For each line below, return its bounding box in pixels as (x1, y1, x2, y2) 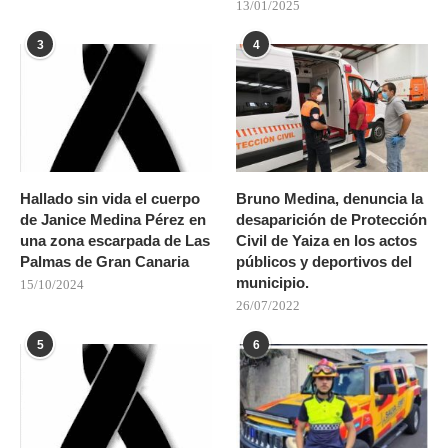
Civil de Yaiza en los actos (236, 231, 418, 249)
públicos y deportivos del (236, 252, 413, 270)
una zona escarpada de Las (20, 231, 210, 249)
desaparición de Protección (236, 210, 428, 228)
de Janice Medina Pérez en (20, 210, 206, 228)
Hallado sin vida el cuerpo (20, 189, 200, 207)
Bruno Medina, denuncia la (236, 189, 424, 207)
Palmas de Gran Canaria (20, 252, 189, 270)
